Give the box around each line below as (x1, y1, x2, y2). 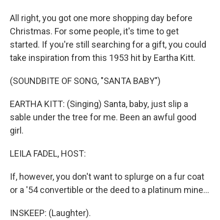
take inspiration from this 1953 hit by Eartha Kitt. (10, 53, 195, 63)
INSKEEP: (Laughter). (10, 208, 91, 218)
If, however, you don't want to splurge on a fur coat (10, 171, 204, 182)
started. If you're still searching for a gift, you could (10, 39, 206, 50)
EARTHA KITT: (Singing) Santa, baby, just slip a (10, 99, 188, 109)
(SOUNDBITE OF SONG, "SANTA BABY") (10, 76, 161, 86)
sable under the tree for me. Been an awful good (10, 112, 196, 122)
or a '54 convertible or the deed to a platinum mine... (10, 185, 209, 195)
